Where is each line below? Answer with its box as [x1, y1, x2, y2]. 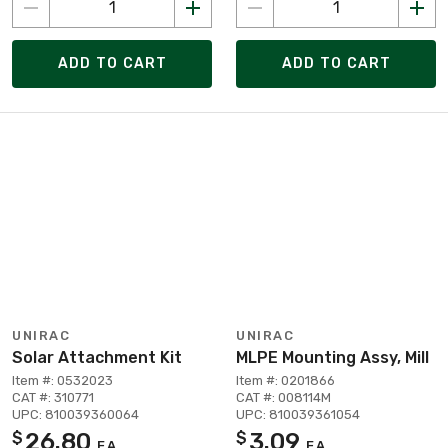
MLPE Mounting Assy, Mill [236, 347, 429, 367]
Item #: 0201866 [236, 372, 335, 388]
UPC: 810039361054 [236, 406, 360, 422]
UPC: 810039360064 [12, 406, 139, 422]
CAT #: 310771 [12, 389, 94, 405]
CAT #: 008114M [236, 389, 331, 405]
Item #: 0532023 [12, 372, 113, 388]
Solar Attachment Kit [12, 347, 182, 367]
